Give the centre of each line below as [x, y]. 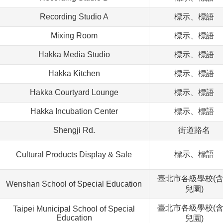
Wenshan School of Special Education [74, 184]
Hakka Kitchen [74, 74]
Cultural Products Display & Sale [74, 155]
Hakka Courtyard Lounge [74, 93]
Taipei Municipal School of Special [74, 209]
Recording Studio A [74, 17]
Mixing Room [74, 36]
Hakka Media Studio [74, 55]
